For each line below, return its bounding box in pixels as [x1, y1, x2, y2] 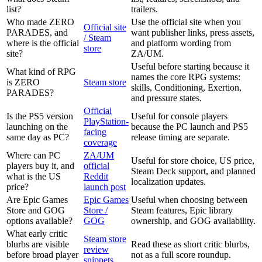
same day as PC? [6, 132, 69, 143]
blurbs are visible [6, 239, 69, 250]
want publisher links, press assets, [131, 27, 254, 38]
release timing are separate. [131, 132, 230, 143]
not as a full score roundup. [131, 250, 231, 260]
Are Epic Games [6, 195, 68, 205]
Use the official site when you [131, 17, 241, 27]
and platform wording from [131, 38, 231, 49]
